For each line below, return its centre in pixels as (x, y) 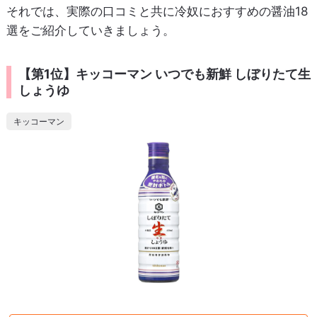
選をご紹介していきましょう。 (90, 31)
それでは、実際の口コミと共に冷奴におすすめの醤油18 (157, 12)
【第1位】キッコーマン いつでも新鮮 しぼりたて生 (164, 74)
